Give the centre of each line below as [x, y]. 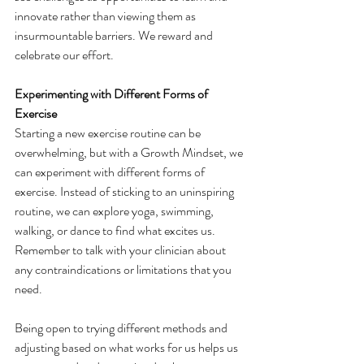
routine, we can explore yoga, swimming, [115, 211]
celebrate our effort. [64, 55]
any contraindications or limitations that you [124, 270]
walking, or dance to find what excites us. [116, 231]
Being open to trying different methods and [122, 328]
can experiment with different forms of [111, 172]
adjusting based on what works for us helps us [128, 348]
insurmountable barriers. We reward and [115, 36]
